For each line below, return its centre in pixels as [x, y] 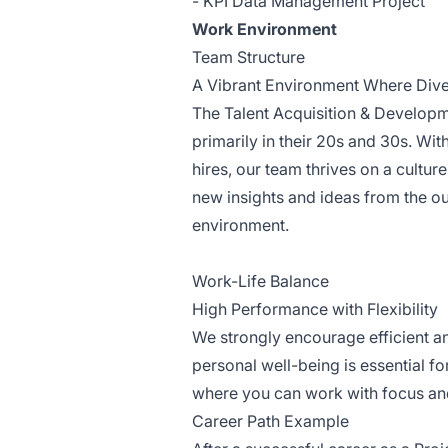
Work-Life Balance [260, 281]
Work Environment [264, 29]
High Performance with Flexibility [315, 309]
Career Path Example [270, 421]
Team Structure [248, 57]
